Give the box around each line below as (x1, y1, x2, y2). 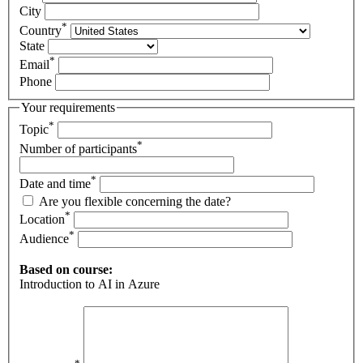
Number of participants (19, 142, 137, 156)
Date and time (19, 177, 91, 191)
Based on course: (19, 263, 113, 277)
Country (19, 23, 62, 37)
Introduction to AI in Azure (19, 277, 160, 292)
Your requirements (21, 100, 115, 114)
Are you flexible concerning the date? (39, 194, 231, 209)
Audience (19, 232, 69, 246)
